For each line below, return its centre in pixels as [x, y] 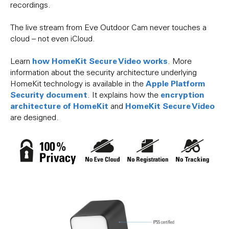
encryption [182, 95]
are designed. [36, 117]
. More [180, 61]
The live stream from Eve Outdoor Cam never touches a [108, 27]
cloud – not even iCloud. [54, 39]
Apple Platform [176, 83]
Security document [49, 95]
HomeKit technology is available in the [78, 84]
